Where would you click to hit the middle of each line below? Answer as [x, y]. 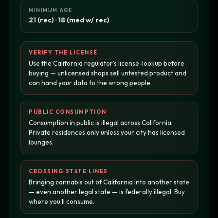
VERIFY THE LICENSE [63, 53]
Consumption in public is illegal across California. [101, 123]
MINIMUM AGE [51, 10]
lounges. [41, 142]
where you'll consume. [62, 202]
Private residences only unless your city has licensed [107, 133]
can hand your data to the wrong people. [90, 83]
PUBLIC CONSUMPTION [68, 112]
